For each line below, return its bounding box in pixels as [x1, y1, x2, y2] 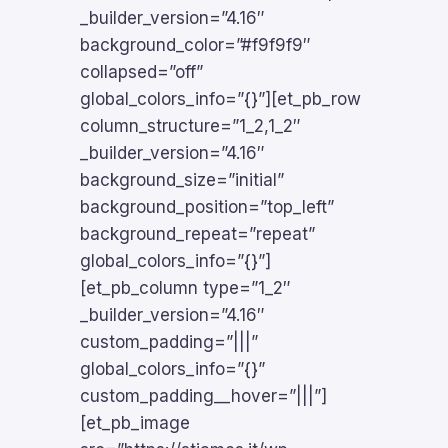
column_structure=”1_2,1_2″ [80, 116, 301, 136]
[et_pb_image [80, 413, 190, 433]
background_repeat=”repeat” [80, 224, 315, 244]
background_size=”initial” [80, 170, 284, 190]
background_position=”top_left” [80, 197, 334, 217]
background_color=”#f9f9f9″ [80, 35, 311, 55]
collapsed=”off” [80, 62, 203, 82]
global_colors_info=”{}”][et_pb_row [80, 89, 361, 109]
